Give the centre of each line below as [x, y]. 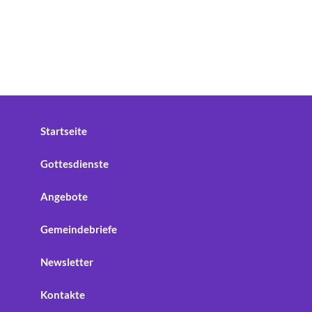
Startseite [64, 131]
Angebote [64, 197]
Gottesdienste [75, 164]
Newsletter [67, 262]
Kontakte [63, 295]
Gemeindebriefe [79, 229]
